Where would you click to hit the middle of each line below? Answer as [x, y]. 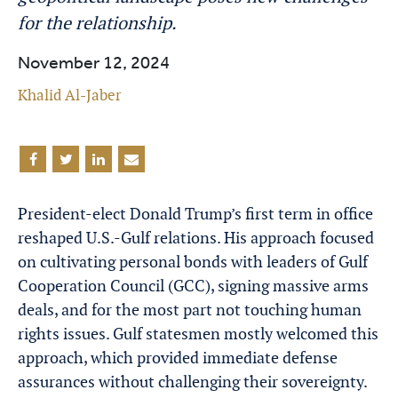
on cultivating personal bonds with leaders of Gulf [193, 262]
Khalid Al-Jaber [70, 95]
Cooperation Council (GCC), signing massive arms [193, 286]
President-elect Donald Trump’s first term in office [195, 214]
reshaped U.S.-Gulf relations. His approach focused [196, 238]
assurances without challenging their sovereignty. [192, 382]
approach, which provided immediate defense [178, 358]
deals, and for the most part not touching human [190, 310]
